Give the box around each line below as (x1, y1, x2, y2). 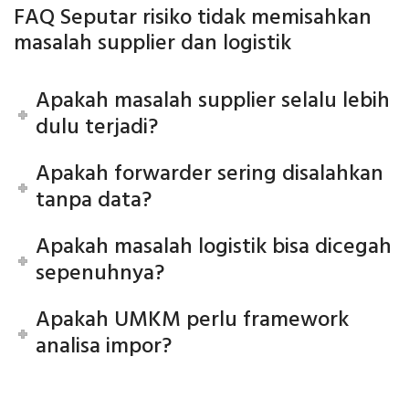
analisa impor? (36, 329, 173, 364)
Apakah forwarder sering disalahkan (36, 156, 384, 192)
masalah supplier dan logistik (14, 26, 291, 61)
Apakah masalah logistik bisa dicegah (36, 229, 393, 265)
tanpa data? (36, 183, 152, 218)
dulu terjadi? (36, 110, 159, 145)
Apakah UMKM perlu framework (36, 302, 350, 338)
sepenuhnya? (36, 256, 165, 291)
